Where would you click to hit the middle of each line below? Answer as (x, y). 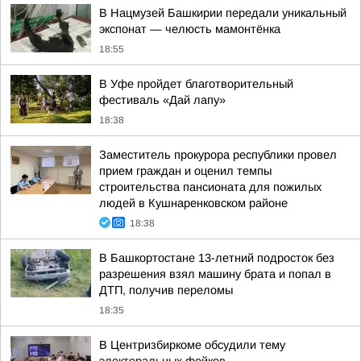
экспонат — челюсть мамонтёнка (190, 29)
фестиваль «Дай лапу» (162, 100)
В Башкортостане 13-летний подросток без (217, 258)
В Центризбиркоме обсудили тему (192, 345)
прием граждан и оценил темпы (185, 171)
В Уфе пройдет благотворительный (196, 84)
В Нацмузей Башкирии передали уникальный (223, 13)
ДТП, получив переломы (166, 290)
